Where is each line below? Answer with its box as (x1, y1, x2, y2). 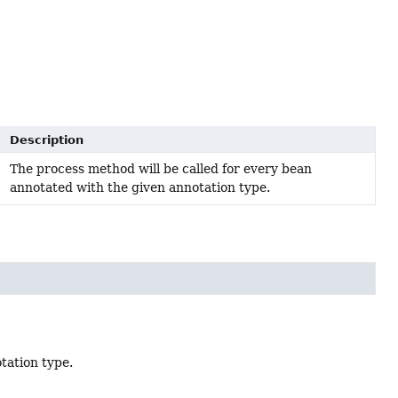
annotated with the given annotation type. (9, 179, 270, 195)
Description (9, 132, 84, 147)
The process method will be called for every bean (9, 161, 312, 176)
